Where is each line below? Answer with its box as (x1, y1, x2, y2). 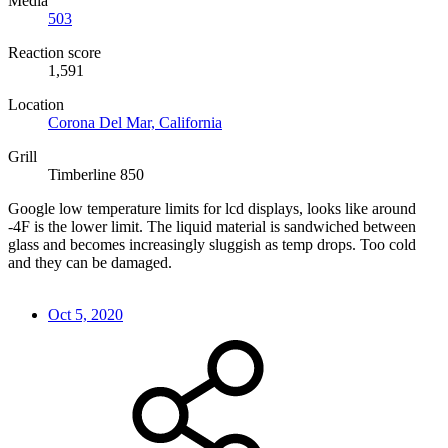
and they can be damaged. (8, 253, 172, 271)
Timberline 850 (48, 165, 144, 183)
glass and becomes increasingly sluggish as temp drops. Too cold (8, 235, 416, 253)
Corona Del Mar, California (48, 113, 222, 131)
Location (8, 95, 64, 113)
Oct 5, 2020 (48, 305, 123, 323)
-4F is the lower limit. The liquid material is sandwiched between (8, 217, 416, 235)
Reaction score (8, 43, 101, 61)
